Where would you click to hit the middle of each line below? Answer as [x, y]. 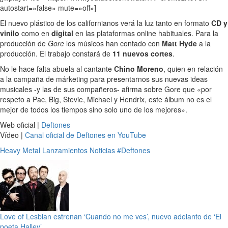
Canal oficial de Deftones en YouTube [85, 135]
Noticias [102, 150]
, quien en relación [193, 68]
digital [62, 33]
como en [35, 33]
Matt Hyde [179, 43]
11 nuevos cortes [142, 53]
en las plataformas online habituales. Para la [146, 33]
